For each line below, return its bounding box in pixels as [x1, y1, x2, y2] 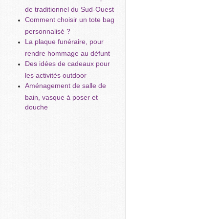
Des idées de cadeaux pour [25, 60, 110, 67]
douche [25, 103, 48, 110]
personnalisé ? [25, 27, 70, 34]
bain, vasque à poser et [25, 93, 98, 100]
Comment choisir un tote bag [25, 16, 114, 23]
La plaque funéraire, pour [25, 38, 104, 45]
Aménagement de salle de [25, 82, 106, 89]
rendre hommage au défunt [25, 49, 110, 56]
